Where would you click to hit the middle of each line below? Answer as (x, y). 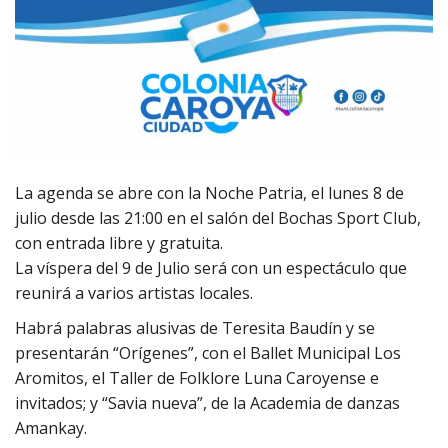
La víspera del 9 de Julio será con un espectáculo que (211, 267)
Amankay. (53, 427)
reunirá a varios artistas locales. (134, 292)
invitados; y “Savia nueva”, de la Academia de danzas (207, 402)
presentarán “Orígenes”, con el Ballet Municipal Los (208, 352)
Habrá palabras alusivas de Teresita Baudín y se (195, 327)
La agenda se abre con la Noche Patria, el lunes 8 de (209, 192)
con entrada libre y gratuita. (119, 242)
